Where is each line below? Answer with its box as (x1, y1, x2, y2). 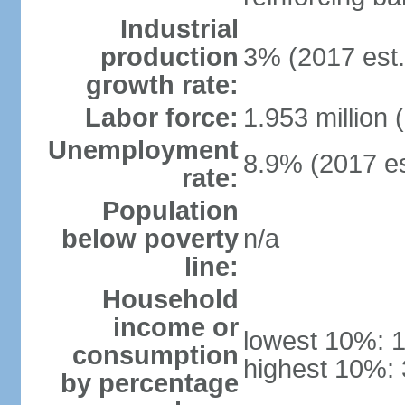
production (99, 42, 239, 71)
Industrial (119, 14, 239, 43)
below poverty (61, 224, 239, 253)
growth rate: (85, 71, 239, 99)
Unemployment (47, 136, 239, 165)
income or (112, 313, 239, 342)
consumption (71, 341, 239, 370)
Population (101, 196, 239, 225)
